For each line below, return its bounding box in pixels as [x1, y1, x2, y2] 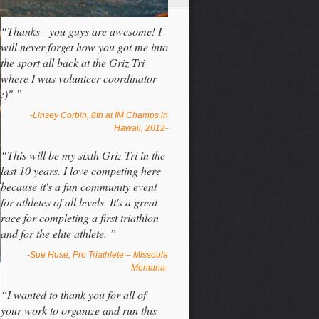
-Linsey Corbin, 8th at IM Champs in [30, 110, 168, 120]
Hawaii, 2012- [114, 123, 168, 133]
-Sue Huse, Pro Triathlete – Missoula [27, 250, 168, 260]
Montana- [131, 263, 168, 273]
